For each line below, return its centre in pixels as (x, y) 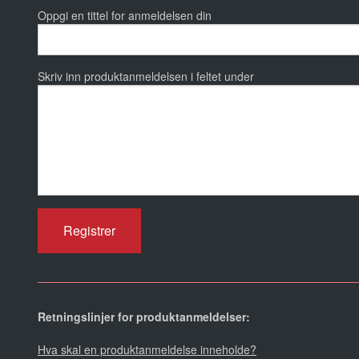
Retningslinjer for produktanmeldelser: (144, 317)
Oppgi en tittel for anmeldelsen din (125, 16)
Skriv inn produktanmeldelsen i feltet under (146, 77)
